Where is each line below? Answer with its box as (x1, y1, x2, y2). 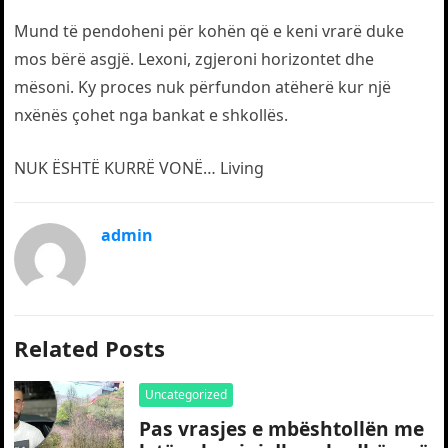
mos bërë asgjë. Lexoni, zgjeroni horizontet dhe (14, 48, 375, 70)
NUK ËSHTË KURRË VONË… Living (14, 157, 265, 179)
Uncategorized (145, 386, 228, 403)
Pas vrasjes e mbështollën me (139, 415, 425, 442)
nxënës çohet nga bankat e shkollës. (14, 104, 289, 126)
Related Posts (14, 333, 166, 363)
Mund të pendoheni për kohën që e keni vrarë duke (14, 20, 405, 42)
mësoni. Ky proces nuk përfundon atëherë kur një (14, 76, 392, 98)
